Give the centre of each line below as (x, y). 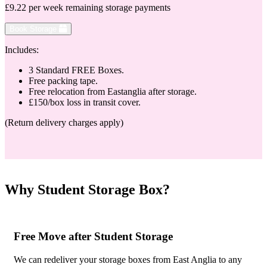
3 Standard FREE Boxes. (76, 70)
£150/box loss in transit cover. (85, 103)
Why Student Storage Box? (87, 190)
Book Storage (34, 29)
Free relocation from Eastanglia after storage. (113, 92)
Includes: (22, 50)
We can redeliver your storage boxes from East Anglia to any (128, 259)
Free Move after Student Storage (93, 236)
